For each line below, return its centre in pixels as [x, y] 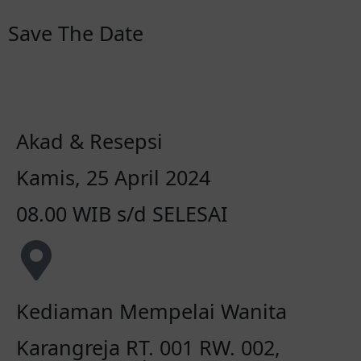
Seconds [310, 83]
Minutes [224, 83]
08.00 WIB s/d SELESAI [122, 214]
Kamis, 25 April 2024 [113, 177]
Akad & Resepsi [89, 141]
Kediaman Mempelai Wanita [151, 311]
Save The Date [76, 33]
